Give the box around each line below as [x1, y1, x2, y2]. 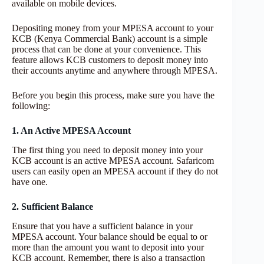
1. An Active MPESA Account [12, 126, 131, 136]
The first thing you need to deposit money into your [12, 145, 203, 156]
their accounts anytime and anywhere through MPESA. [12, 65, 217, 76]
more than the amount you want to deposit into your [12, 242, 204, 252]
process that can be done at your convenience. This [12, 44, 201, 55]
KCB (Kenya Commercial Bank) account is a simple [12, 34, 207, 44]
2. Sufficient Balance [12, 202, 93, 212]
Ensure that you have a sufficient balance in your [12, 221, 193, 231]
